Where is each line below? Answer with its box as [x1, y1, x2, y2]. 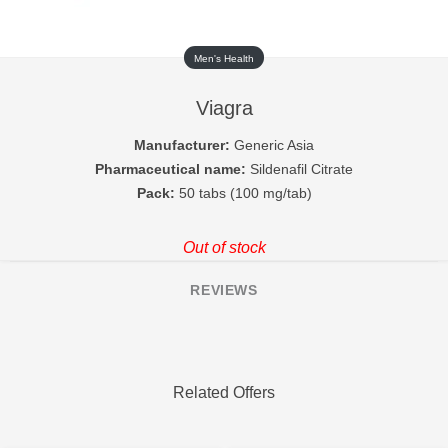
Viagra [195, 97, 253, 119]
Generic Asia [230, 137, 314, 153]
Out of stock [182, 239, 266, 256]
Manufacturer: [134, 137, 230, 153]
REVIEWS [190, 282, 258, 298]
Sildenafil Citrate [246, 161, 353, 177]
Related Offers [173, 384, 275, 401]
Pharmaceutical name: [95, 161, 246, 177]
